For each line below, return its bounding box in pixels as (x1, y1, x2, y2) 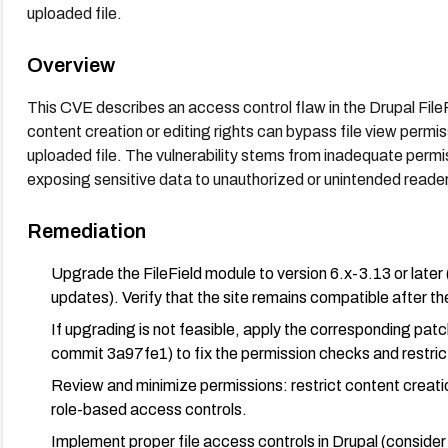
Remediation (26, 219, 146, 242)
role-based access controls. (50, 400, 247, 418)
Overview (26, 53, 115, 76)
